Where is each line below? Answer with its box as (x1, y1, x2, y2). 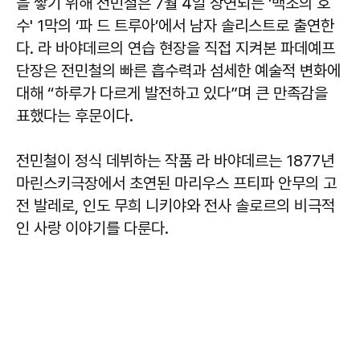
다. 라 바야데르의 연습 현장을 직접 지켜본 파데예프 (16, 38, 335, 58)
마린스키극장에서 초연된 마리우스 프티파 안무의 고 (16, 173, 337, 193)
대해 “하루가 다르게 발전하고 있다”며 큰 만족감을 (16, 83, 328, 103)
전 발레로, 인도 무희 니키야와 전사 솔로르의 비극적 (16, 195, 335, 215)
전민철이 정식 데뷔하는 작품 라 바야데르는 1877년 (16, 150, 334, 170)
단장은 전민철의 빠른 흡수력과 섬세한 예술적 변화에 (16, 60, 341, 80)
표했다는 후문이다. (16, 105, 133, 125)
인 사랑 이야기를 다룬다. (16, 218, 169, 238)
